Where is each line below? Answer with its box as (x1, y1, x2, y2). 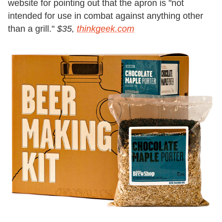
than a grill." (8, 23, 57, 34)
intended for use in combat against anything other (8, 10, 203, 21)
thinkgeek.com (77, 23, 134, 34)
